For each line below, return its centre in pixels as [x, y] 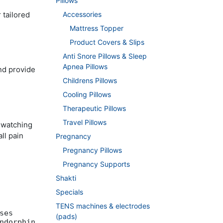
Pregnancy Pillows [92, 150]
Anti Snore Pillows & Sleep [105, 56]
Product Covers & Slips [107, 42]
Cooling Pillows [87, 95]
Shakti [66, 178]
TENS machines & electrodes [103, 206]
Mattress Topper [97, 28]
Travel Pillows [85, 122]
